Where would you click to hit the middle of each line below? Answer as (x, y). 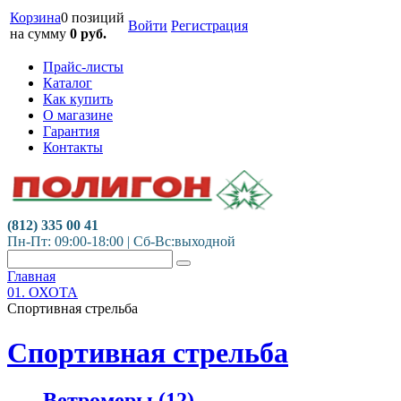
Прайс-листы (83, 67)
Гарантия (71, 131)
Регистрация (209, 26)
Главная (31, 277)
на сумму (40, 34)
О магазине (78, 115)
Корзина (35, 17)
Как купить (78, 99)
